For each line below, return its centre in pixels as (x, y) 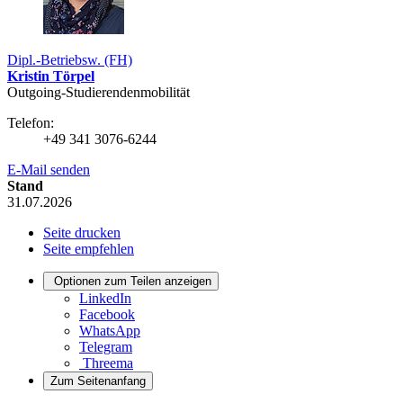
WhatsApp (110, 331)
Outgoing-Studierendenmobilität (99, 93)
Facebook (107, 315)
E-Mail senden (49, 170)
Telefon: (31, 123)
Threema (108, 363)
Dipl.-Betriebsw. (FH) (70, 60)
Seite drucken (82, 233)
